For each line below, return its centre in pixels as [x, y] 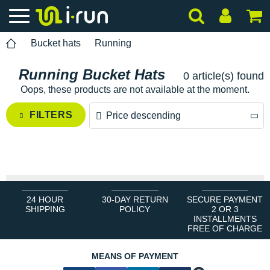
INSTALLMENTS [225, 219]
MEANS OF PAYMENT [135, 256]
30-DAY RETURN [135, 199]
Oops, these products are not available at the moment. [135, 89]
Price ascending [133, 167]
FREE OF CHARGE [225, 228]
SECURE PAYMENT [225, 199]
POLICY [135, 209]
